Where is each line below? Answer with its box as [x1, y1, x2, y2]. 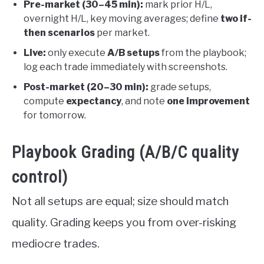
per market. [95, 27, 150, 39]
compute [24, 95, 66, 107]
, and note [121, 95, 167, 107]
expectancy [66, 95, 121, 107]
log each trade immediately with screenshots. [24, 61, 227, 73]
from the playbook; [160, 47, 246, 59]
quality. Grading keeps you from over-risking [12, 216, 236, 230]
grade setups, [148, 81, 211, 93]
